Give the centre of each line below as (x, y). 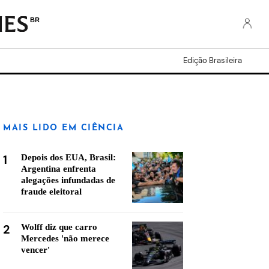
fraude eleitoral (51, 192)
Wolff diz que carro (59, 227)
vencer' (35, 250)
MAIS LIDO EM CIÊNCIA (63, 128)
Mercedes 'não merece (65, 238)
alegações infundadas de (68, 180)
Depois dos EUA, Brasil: (68, 157)
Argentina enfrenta (59, 169)
